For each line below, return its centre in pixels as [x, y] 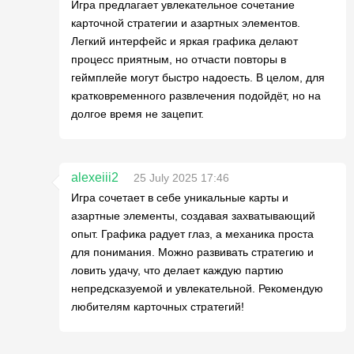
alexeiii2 [95, 177]
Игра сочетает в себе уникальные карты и [180, 198]
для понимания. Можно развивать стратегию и [192, 252]
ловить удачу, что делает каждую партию [177, 270]
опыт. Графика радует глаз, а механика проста [192, 234]
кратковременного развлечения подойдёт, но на [196, 96]
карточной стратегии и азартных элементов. [186, 23]
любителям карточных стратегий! [158, 307]
